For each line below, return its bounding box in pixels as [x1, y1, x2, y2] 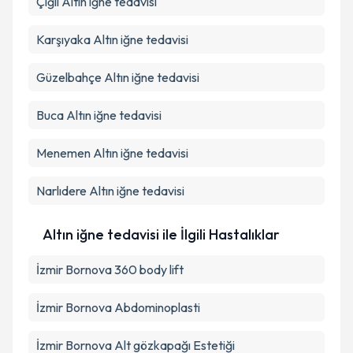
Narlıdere [36, 183, 87, 199]
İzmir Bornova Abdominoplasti [36, 299, 200, 315]
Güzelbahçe [36, 69, 102, 85]
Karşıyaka [36, 32, 91, 47]
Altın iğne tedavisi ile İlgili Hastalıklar [43, 225, 280, 243]
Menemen [36, 145, 91, 161]
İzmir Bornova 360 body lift [36, 262, 184, 277]
